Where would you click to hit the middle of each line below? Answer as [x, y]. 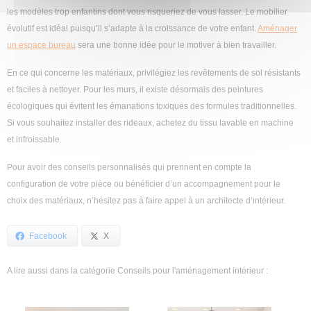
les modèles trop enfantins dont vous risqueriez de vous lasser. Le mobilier [147, 12]
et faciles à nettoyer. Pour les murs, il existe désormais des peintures [135, 90]
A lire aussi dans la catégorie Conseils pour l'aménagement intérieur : [137, 271]
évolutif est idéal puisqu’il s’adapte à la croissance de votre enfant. [132, 29]
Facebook [48, 236]
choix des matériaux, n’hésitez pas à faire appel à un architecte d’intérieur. [146, 201]
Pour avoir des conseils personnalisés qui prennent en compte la [129, 168]
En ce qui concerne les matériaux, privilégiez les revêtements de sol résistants [154, 73]
